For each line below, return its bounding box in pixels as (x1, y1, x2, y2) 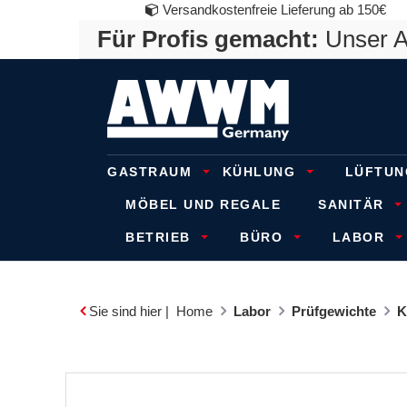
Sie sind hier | (85, 303, 173, 319)
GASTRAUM (107, 164, 197, 179)
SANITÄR (318, 197, 389, 212)
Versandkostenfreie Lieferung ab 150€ (158, 2, 386, 17)
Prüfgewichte (292, 303, 376, 319)
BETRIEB (125, 230, 195, 244)
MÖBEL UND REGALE (125, 197, 281, 212)
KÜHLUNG (222, 164, 301, 179)
